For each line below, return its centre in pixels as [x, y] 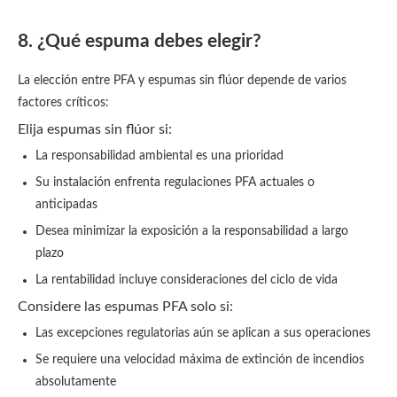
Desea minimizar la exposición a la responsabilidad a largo [192, 231]
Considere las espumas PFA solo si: [125, 307]
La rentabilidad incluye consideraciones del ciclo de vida [187, 280]
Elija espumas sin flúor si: [95, 129]
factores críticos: [63, 103]
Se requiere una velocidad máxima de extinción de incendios [200, 360]
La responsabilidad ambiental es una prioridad [160, 156]
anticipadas [66, 205]
